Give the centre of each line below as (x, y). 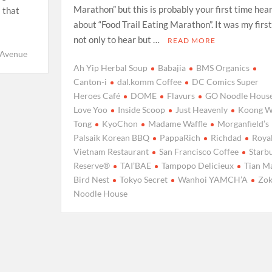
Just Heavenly (201, 110)
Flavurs (181, 96)
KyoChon (120, 124)
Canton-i (90, 82)
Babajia (172, 68)
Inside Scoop (141, 110)
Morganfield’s (243, 124)
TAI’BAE (135, 166)
